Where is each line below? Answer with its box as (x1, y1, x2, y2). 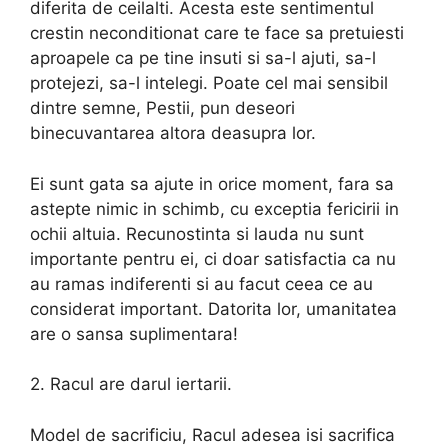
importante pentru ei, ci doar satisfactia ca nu (30, 248, 396, 269)
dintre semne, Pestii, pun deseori (30, 98, 295, 119)
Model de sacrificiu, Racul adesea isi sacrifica (30, 424, 395, 445)
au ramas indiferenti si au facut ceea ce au (30, 273, 373, 294)
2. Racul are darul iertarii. (30, 374, 232, 395)
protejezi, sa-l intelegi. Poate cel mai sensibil (30, 73, 388, 94)
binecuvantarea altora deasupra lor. (30, 123, 316, 144)
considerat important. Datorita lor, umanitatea (30, 298, 397, 319)
